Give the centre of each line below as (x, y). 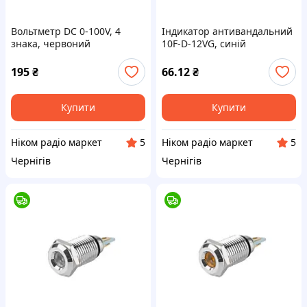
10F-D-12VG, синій (204, 44)
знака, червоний (51, 44)
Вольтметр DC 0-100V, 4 (66, 31)
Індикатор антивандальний (227, 31)
